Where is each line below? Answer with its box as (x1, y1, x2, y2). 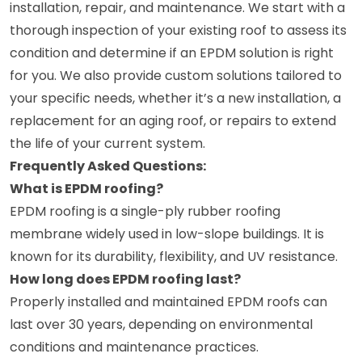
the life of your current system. (10, 133, 205, 153)
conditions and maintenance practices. (10, 337, 259, 356)
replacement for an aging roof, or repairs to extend (10, 111, 336, 130)
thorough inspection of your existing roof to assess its (10, 20, 347, 40)
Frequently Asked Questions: (10, 156, 206, 175)
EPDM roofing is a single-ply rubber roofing (10, 201, 280, 221)
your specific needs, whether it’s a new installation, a (10, 88, 341, 107)
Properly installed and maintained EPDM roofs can (10, 292, 327, 311)
